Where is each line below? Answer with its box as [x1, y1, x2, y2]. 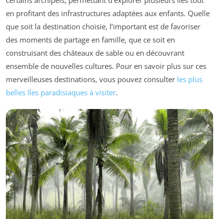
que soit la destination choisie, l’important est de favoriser [6, 21, 200, 31]
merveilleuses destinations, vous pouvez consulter [6, 74, 177, 84]
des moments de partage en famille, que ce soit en [6, 34, 175, 44]
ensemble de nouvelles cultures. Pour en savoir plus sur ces [6, 61, 206, 71]
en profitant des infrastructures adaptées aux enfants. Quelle [6, 8, 210, 18]
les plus [177, 74, 202, 84]
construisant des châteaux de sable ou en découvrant [6, 47, 184, 58]
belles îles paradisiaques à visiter [6, 87, 116, 97]
